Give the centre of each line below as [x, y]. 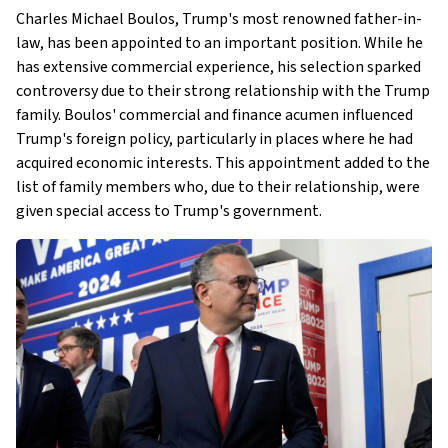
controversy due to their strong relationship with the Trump [223, 91]
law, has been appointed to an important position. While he [219, 43]
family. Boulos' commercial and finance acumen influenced [214, 115]
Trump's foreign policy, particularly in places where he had [214, 139]
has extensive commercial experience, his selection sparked [218, 67]
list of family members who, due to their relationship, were [218, 187]
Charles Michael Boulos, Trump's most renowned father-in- [219, 19]
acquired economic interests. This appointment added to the [223, 163]
